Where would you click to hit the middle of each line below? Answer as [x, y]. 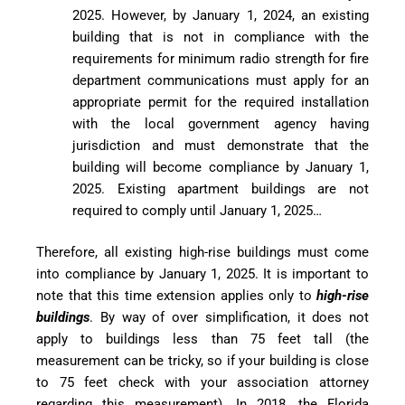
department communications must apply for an [221, 80]
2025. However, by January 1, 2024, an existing [221, 15]
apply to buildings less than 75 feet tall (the [202, 339]
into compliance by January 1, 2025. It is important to [202, 274]
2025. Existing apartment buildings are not [221, 188]
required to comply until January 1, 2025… [197, 210]
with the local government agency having [221, 123]
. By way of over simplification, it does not [229, 318]
